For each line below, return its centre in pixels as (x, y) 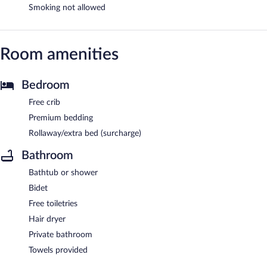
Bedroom (46, 85)
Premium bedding (61, 118)
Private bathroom (60, 235)
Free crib (44, 102)
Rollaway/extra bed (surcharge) (85, 133)
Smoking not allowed (67, 7)
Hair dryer (47, 219)
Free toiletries (53, 204)
